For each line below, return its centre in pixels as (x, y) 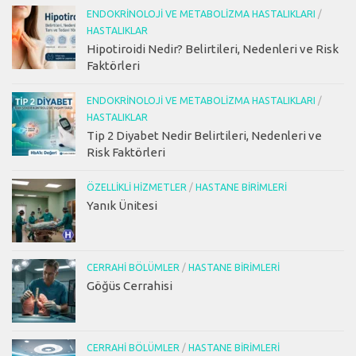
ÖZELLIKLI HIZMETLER (137, 188)
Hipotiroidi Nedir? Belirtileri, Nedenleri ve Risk (213, 49)
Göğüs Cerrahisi (130, 286)
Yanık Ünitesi (122, 206)
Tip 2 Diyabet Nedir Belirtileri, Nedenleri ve (204, 136)
